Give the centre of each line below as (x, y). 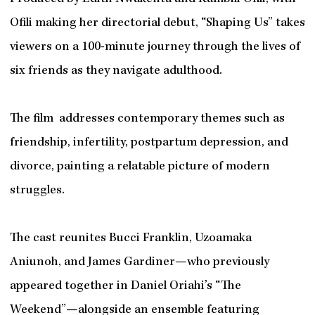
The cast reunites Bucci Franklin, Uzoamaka (130, 238)
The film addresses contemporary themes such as (147, 119)
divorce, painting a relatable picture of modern (140, 167)
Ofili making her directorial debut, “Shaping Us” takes (157, 23)
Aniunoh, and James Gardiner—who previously (139, 262)
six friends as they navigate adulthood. (116, 71)
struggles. (37, 191)
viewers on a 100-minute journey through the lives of (155, 47)
